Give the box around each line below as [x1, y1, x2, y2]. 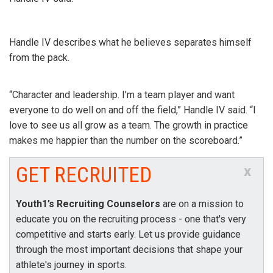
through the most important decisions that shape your [16, 244, 243, 255]
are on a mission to [160, 198, 244, 210]
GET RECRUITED [16, 163, 152, 188]
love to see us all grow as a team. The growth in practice [9, 119, 248, 131]
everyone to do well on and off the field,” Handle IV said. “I [9, 104, 256, 116]
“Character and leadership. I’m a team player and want [9, 89, 235, 101]
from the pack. [9, 52, 72, 63]
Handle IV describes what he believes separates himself [9, 37, 252, 48]
